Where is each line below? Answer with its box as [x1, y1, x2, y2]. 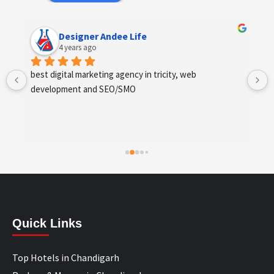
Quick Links [12, 217, 82, 231]
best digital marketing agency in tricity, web [31, 68, 196, 81]
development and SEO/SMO [31, 83, 136, 95]
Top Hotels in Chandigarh [12, 251, 119, 264]
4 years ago [59, 42, 97, 53]
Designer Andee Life [59, 29, 147, 42]
